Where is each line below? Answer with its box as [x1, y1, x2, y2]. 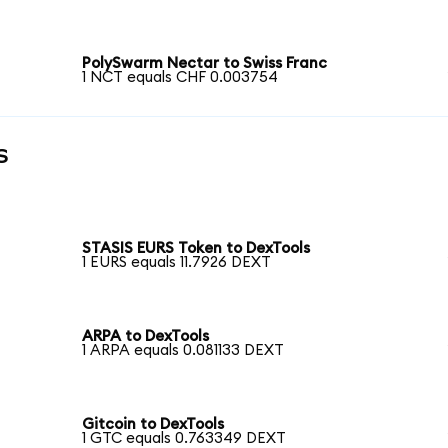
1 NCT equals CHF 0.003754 [82, 69, 279, 85]
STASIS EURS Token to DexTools [82, 241, 311, 257]
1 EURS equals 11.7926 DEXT [82, 255, 272, 271]
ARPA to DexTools [82, 329, 210, 345]
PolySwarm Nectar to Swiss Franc [82, 55, 328, 71]
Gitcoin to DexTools [82, 416, 225, 432]
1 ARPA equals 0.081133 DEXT [82, 343, 285, 359]
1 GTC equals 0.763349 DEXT [82, 430, 287, 446]
